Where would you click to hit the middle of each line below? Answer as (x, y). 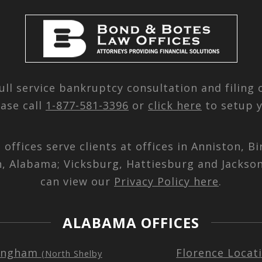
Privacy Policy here (166, 181)
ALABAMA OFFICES (131, 222)
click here (175, 105)
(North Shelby (72, 253)
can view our (77, 181)
